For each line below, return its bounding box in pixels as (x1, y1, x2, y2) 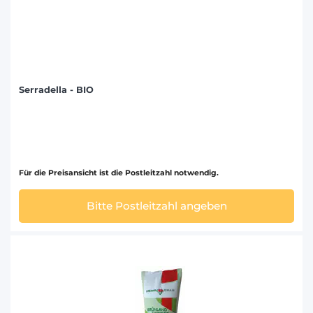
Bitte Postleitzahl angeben (86, 199, 227, 213)
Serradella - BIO (19, 85, 94, 96)
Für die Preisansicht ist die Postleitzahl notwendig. (19, 168, 219, 178)
